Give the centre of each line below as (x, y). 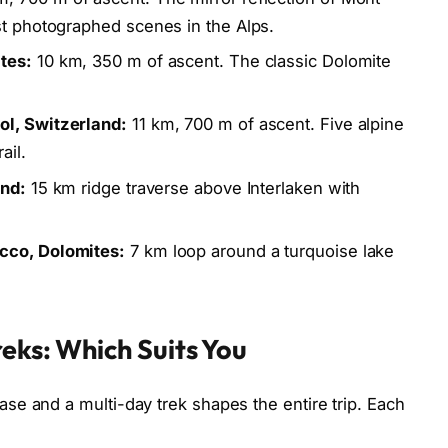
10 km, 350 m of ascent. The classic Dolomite (211, 61)
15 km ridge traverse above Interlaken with (193, 187)
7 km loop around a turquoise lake (260, 251)
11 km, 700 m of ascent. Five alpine (266, 124)
